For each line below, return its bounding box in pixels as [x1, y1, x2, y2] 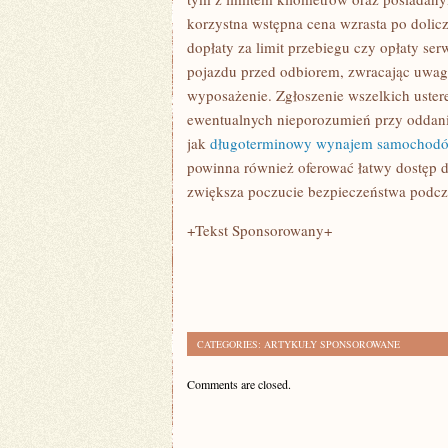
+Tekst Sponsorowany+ [187, 220, 332, 240]
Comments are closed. [187, 376, 291, 392]
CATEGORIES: [197, 337, 264, 351]
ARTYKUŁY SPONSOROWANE [264, 337, 400, 351]
